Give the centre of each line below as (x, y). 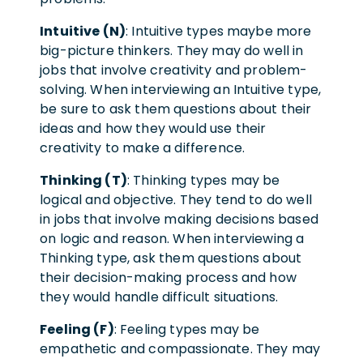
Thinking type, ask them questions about (171, 258)
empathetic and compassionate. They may (180, 348)
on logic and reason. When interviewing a (172, 238)
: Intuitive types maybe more (219, 31)
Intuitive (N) (83, 31)
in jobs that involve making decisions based (179, 219)
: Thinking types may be (203, 180)
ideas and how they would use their (153, 128)
